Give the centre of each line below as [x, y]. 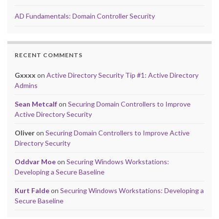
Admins [26, 86]
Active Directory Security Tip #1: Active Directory [122, 75]
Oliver [25, 133]
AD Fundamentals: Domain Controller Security [85, 16]
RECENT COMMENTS [49, 55]
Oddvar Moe [35, 162]
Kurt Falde [32, 191]
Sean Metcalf [36, 104]
